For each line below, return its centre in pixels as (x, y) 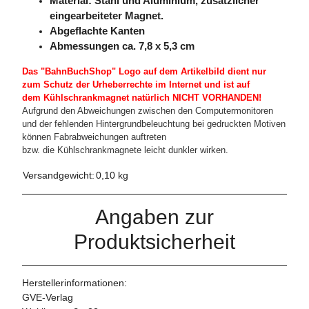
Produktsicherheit (154, 242)
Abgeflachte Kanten (97, 31)
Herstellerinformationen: (74, 283)
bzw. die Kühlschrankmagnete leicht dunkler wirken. (125, 150)
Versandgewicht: (59, 176)
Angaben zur (154, 217)
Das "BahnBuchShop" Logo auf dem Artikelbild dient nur (144, 72)
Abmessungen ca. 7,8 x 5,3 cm (122, 47)
